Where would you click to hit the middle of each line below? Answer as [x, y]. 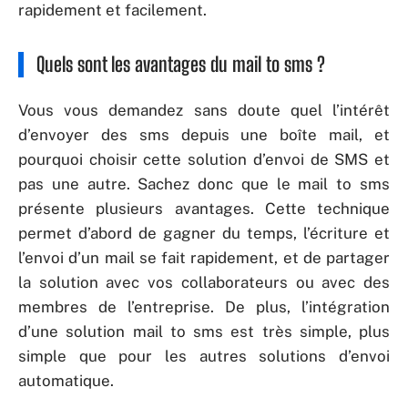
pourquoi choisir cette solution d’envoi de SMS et [204, 159]
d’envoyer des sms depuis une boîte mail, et [204, 134]
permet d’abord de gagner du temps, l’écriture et [204, 233]
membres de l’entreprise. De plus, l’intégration [204, 306]
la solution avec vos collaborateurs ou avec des [204, 282]
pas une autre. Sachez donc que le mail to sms [204, 184]
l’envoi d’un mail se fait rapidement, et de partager [204, 257]
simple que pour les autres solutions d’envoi [204, 356]
